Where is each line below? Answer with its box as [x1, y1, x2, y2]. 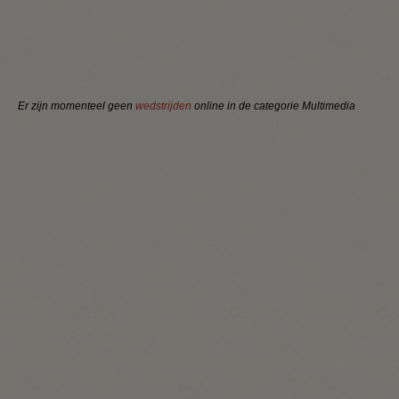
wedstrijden [135, 100, 191, 112]
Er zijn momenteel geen [18, 100, 135, 112]
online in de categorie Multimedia [191, 100, 355, 112]
